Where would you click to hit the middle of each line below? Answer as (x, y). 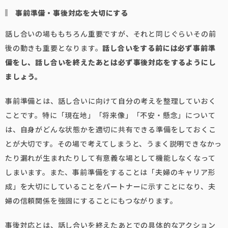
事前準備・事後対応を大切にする (72, 13)
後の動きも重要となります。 (54, 48)
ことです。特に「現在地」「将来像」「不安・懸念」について (110, 115)
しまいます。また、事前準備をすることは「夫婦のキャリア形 (110, 172)
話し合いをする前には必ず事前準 (159, 48)
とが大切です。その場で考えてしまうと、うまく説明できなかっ (114, 144)
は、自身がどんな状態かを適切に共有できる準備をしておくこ (111, 129)
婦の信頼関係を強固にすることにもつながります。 (91, 201)
